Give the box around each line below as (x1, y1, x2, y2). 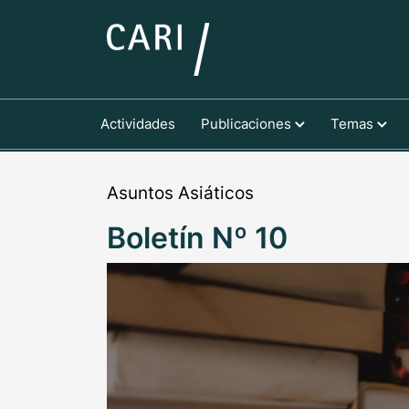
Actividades (100, 114, 175, 132)
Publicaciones (200, 114, 295, 132)
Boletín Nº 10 (107, 220, 288, 256)
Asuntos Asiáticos (107, 183, 254, 204)
